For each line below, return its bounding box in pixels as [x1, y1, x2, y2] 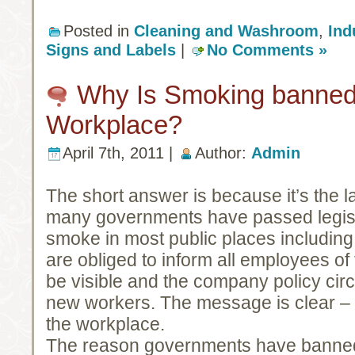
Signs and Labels [46, 41, 176, 59]
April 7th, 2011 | [63, 144, 177, 162]
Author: [195, 144, 251, 162]
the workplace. [46, 314, 165, 335]
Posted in [63, 22, 134, 40]
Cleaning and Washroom [134, 22, 319, 40]
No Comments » [207, 41, 327, 59]
